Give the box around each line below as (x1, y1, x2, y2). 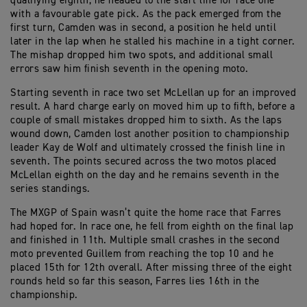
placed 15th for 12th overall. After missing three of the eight (10, 262, 292, 273)
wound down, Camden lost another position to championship (10, 129, 289, 139)
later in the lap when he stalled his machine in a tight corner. (10, 36, 295, 47)
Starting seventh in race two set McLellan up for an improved (10, 88, 296, 98)
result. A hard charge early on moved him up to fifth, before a (10, 101, 295, 112)
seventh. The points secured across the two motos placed (10, 156, 277, 167)
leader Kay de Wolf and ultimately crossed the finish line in (10, 143, 285, 153)
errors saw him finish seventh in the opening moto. (10, 64, 248, 74)
